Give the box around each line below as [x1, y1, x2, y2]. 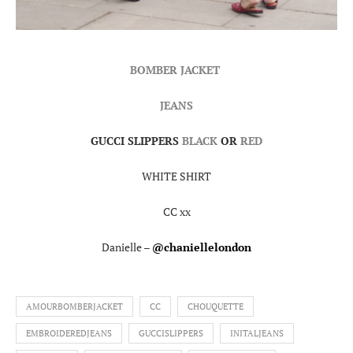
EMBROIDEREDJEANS [26, 328, 112, 340]
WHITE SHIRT [142, 169, 211, 184]
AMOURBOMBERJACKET [26, 301, 123, 313]
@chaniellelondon [152, 240, 251, 255]
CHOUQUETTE [188, 301, 243, 313]
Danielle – [102, 240, 152, 255]
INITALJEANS [230, 328, 284, 340]
